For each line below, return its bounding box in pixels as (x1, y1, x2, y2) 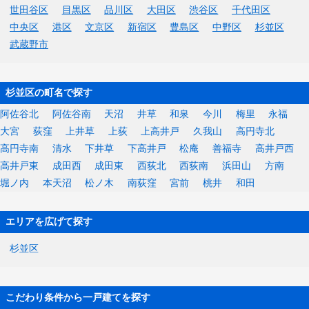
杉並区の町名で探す (6, 88, 93, 99)
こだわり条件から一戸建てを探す (6, 292, 151, 303)
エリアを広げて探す (6, 217, 93, 228)
